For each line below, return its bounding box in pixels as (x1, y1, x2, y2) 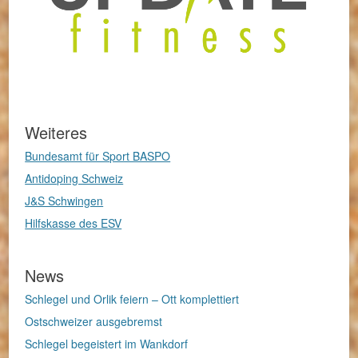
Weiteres (25, 120, 88, 144)
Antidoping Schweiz (25, 169, 124, 186)
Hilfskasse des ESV (25, 214, 122, 231)
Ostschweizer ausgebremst (25, 312, 163, 329)
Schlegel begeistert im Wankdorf (25, 335, 189, 352)
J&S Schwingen (25, 192, 104, 209)
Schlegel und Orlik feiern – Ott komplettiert (25, 290, 240, 307)
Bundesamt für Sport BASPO (25, 147, 171, 164)
